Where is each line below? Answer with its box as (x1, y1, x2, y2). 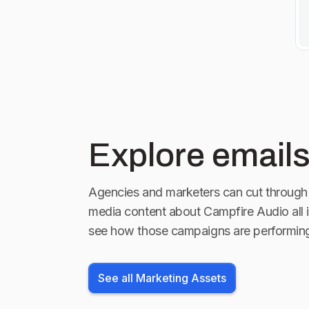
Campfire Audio (203, 204, 289, 219)
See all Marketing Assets (98, 271, 226, 285)
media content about (88, 204, 201, 219)
